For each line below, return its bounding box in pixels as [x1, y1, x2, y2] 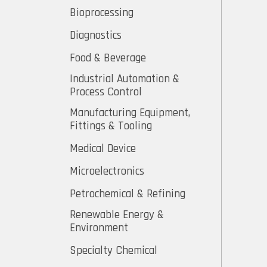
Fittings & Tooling [70, 119, 152, 133]
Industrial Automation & [70, 72, 179, 86]
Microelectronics [70, 164, 144, 179]
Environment [70, 221, 128, 235]
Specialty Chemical [70, 243, 157, 258]
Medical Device [70, 141, 136, 156]
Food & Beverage [70, 51, 146, 66]
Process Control [70, 85, 142, 100]
